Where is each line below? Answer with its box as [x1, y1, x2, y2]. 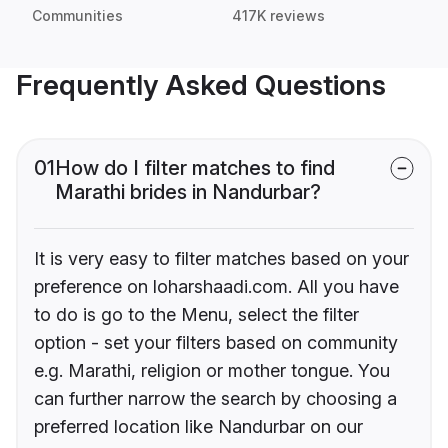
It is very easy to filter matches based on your [34, 248, 409, 270]
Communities [32, 7, 123, 25]
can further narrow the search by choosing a [34, 388, 397, 410]
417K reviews [232, 7, 325, 25]
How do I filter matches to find [55, 156, 335, 181]
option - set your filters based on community [34, 332, 398, 354]
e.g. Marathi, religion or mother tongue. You [34, 360, 390, 382]
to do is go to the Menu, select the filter [34, 304, 359, 326]
